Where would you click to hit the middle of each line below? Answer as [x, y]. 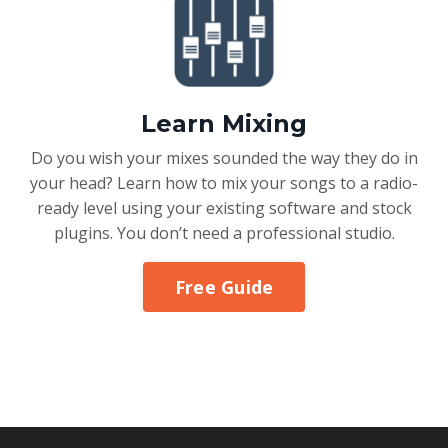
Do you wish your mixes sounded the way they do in [224, 158]
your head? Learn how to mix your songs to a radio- [224, 183]
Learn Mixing [224, 124]
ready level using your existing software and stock [224, 208]
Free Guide [224, 286]
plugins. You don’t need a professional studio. [224, 233]
